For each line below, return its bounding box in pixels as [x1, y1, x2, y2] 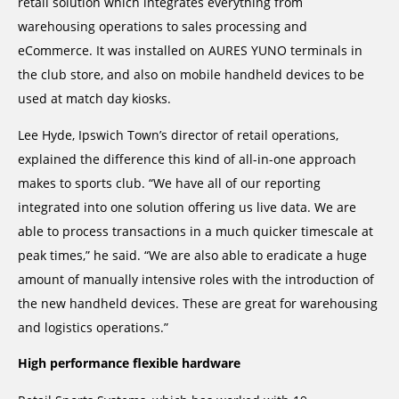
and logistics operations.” [18, 319, 168, 337]
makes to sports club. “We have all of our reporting [18, 175, 321, 192]
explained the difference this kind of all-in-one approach [18, 151, 356, 168]
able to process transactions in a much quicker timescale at [18, 223, 373, 240]
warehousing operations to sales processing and [18, 17, 307, 35]
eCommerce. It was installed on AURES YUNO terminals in [18, 41, 362, 59]
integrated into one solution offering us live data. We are [18, 199, 356, 216]
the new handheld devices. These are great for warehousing [18, 295, 378, 313]
